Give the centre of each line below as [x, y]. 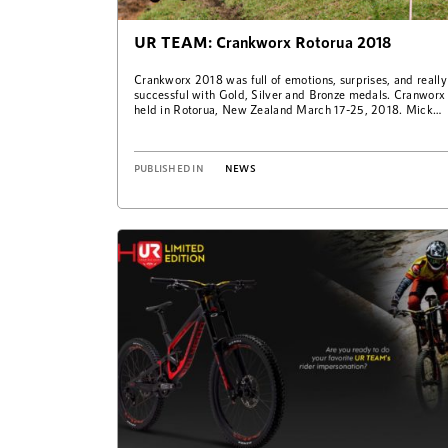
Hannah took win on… [191, 123]
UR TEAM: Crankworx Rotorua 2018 [262, 41]
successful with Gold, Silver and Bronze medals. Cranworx [290, 93]
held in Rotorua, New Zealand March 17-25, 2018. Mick [284, 108]
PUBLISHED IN [169, 167]
